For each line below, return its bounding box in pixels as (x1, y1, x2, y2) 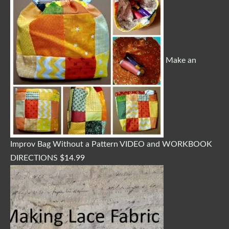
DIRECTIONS (10, 153, 58, 162)
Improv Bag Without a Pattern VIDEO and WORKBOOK (10, 140, 212, 148)
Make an (166, 56, 196, 64)
